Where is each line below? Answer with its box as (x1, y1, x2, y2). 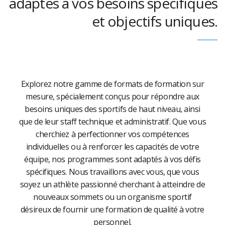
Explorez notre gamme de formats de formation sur (21, 78, 204, 89)
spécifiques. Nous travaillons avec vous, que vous (26, 166, 199, 177)
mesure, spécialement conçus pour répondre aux (26, 91, 199, 102)
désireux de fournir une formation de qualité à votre (20, 204, 205, 215)
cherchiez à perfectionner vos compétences (36, 129, 189, 140)
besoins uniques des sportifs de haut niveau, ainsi (25, 103, 200, 115)
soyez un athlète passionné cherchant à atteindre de (20, 179, 205, 190)
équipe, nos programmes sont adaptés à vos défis (24, 154, 201, 165)
